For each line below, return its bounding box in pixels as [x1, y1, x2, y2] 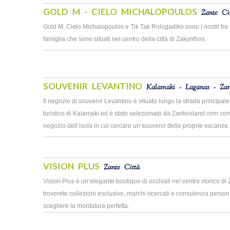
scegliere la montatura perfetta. [43, 202, 129, 209]
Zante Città [104, 163, 140, 173]
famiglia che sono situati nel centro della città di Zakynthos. [43, 35, 206, 43]
